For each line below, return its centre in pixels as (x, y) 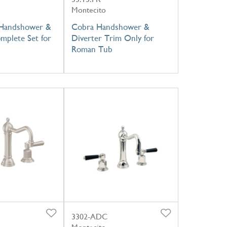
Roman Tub (92, 49)
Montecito (88, 10)
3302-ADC (89, 216)
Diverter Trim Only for (112, 38)
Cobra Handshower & (110, 27)
